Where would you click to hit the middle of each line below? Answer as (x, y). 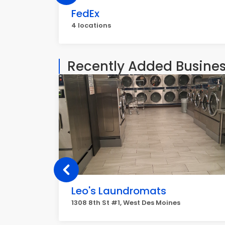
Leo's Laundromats (119, 191)
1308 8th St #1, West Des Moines (126, 203)
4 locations (91, 25)
